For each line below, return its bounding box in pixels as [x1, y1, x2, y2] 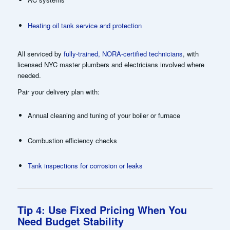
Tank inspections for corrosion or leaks [27, 160, 143, 170]
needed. [17, 70, 41, 80]
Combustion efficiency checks [27, 135, 117, 145]
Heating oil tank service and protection [27, 20, 142, 30]
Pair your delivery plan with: [17, 86, 100, 97]
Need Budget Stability [17, 213, 124, 228]
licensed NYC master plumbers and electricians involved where [17, 59, 204, 69]
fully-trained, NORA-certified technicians [63, 48, 183, 59]
